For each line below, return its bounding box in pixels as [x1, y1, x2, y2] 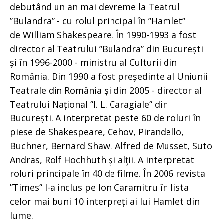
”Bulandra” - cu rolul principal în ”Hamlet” [10, 14, 185, 27]
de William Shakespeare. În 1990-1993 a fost [10, 28, 196, 41]
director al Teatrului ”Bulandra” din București [10, 42, 203, 55]
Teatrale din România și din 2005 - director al [10, 84, 202, 96]
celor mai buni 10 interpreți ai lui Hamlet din [10, 195, 200, 207]
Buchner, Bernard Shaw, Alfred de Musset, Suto [10, 139, 212, 152]
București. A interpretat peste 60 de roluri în [10, 111, 201, 124]
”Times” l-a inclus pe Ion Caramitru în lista [10, 181, 189, 193]
